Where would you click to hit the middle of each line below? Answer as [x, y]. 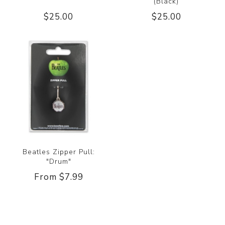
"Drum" [59, 161]
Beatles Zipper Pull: [59, 152]
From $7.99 [59, 177]
